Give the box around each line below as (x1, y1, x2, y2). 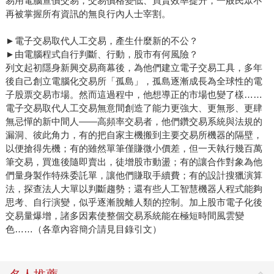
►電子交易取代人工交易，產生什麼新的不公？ (5, 35, 198, 46)
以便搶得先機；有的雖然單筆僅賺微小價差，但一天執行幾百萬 (5, 143, 262, 154)
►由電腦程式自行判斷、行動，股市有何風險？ (5, 49, 198, 60)
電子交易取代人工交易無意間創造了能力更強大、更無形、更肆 (5, 103, 262, 114)
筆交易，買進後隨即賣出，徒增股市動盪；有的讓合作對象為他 (5, 157, 262, 168)
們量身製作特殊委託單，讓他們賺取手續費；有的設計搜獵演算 (5, 170, 262, 181)
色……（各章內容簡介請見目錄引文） (5, 224, 161, 235)
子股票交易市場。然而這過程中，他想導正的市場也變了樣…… (5, 89, 262, 100)
